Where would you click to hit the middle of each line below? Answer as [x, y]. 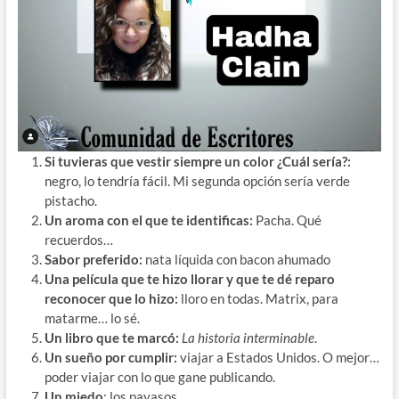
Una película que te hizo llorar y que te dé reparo [189, 279]
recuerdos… [78, 240]
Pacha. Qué [287, 220]
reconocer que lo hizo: [112, 299]
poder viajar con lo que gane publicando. [159, 377]
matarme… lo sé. [92, 318]
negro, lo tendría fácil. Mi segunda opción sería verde [197, 181]
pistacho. [70, 201]
